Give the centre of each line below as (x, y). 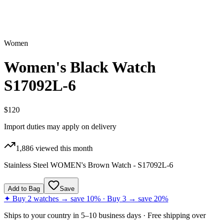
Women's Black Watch (80, 67)
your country (51, 215)
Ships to (18, 215)
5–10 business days (111, 215)
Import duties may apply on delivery (60, 126)
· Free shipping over (173, 215)
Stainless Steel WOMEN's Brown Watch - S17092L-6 (89, 165)
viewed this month (63, 148)
